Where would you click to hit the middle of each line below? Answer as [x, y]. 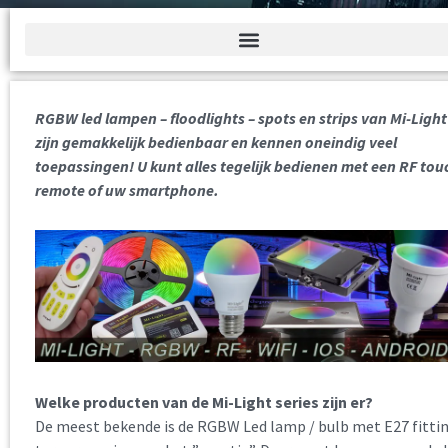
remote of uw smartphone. [127, 190]
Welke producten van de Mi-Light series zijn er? [204, 402]
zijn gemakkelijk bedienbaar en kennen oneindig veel [216, 142]
